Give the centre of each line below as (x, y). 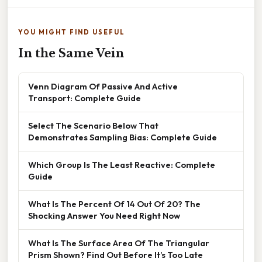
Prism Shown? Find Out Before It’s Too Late (116, 254)
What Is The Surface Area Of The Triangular (119, 243)
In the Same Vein (71, 53)
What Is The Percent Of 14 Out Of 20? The (114, 204)
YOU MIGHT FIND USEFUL (72, 32)
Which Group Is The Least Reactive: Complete (122, 164)
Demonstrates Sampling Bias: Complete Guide (123, 137)
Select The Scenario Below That (93, 125)
